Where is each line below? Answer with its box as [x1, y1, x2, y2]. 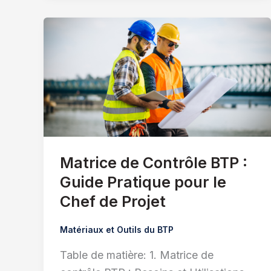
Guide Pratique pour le [60, 172, 226, 191]
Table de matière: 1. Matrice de [60, 249, 214, 261]
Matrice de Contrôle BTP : [60, 153, 247, 172]
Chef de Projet [60, 192, 166, 211]
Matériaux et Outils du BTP [60, 224, 174, 235]
